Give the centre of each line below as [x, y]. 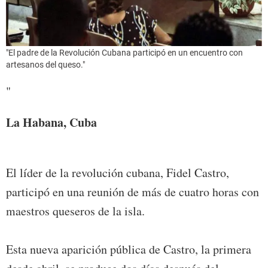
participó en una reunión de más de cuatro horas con [133, 192]
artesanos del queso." [45, 65]
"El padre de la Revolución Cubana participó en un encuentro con [124, 53]
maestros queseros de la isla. [75, 211]
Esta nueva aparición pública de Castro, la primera [129, 249]
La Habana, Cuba [51, 123]
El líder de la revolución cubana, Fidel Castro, [118, 173]
